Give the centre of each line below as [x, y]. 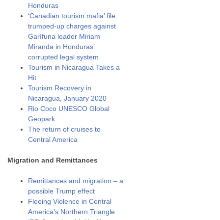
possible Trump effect [62, 191]
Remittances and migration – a [76, 181]
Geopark [42, 119]
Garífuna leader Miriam [64, 36]
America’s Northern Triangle [72, 212]
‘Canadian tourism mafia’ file [72, 16]
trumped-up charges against [72, 26]
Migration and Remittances [53, 160]
